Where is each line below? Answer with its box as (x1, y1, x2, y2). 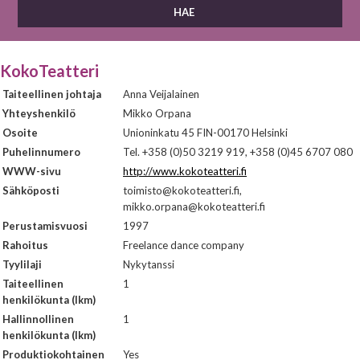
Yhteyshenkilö (2, 107, 76, 120)
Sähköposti (2, 184, 59, 197)
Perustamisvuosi (2, 219, 88, 232)
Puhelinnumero (2, 145, 80, 158)
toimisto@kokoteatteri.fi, (123, 184, 242, 197)
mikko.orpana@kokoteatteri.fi (123, 200, 265, 213)
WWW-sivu (2, 165, 61, 178)
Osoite (2, 126, 38, 139)
